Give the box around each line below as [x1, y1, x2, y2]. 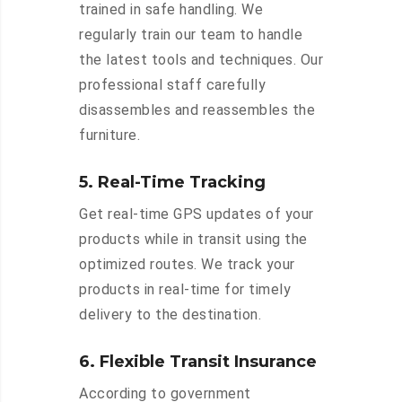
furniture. [79, 127, 140, 144]
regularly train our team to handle [79, 26, 302, 44]
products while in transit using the [79, 231, 308, 249]
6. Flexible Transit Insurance [79, 352, 317, 372]
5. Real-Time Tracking [79, 172, 266, 193]
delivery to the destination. [79, 306, 261, 324]
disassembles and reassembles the [79, 101, 315, 119]
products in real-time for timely [79, 281, 291, 299]
